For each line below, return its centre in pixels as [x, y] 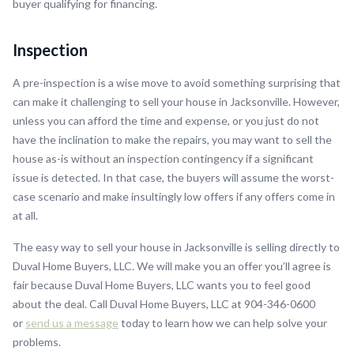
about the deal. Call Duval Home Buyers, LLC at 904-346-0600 [164, 304]
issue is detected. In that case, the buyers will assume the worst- [173, 178]
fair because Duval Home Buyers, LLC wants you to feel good [162, 285]
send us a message [72, 323]
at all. [25, 216]
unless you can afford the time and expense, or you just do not [166, 121]
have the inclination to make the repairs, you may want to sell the [172, 140]
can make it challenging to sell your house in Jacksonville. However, [176, 102]
